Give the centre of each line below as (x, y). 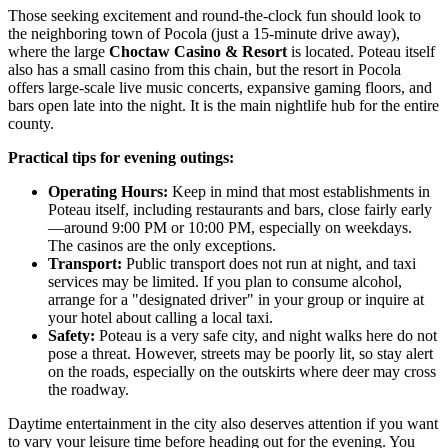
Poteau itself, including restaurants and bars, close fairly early (240, 209)
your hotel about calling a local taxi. (160, 317)
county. (31, 123)
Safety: (71, 335)
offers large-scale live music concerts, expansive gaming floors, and (220, 87)
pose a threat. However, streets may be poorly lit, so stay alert (240, 353)
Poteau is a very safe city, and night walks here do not (266, 335)
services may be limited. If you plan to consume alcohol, (225, 281)
